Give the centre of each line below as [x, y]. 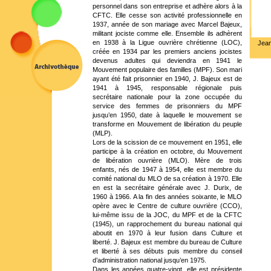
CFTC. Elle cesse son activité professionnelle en [167, 15]
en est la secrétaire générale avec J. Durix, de [167, 188]
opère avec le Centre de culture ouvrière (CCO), [167, 206]
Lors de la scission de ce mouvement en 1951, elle [167, 142]
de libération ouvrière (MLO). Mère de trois [167, 160]
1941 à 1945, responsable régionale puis [167, 88]
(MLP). [103, 133]
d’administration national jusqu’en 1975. [149, 260]
